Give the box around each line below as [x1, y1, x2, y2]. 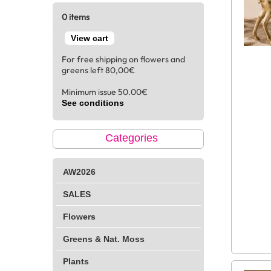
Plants [63, 256, 89, 266]
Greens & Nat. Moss [63, 234, 145, 244]
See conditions [62, 98, 124, 108]
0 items [62, 11, 90, 22]
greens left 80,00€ [62, 65, 135, 76]
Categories [105, 132, 158, 144]
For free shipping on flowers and [62, 54, 185, 65]
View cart [71, 33, 108, 43]
